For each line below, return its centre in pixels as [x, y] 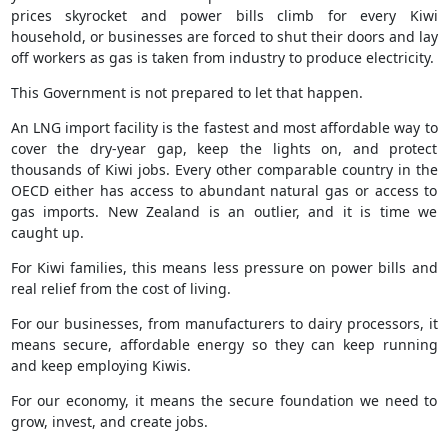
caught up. [47, 233]
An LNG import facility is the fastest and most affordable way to [224, 128]
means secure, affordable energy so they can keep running [224, 345]
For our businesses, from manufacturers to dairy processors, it [224, 324]
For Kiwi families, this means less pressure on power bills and [224, 268]
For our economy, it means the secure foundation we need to [224, 401]
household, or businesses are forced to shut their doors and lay [224, 37]
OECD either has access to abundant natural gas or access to [224, 191]
